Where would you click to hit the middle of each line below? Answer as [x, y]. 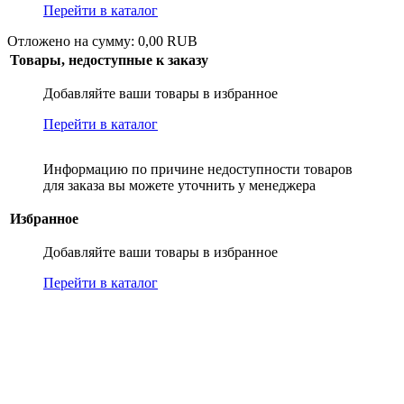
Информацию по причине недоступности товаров [198, 170]
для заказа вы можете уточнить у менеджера [179, 186]
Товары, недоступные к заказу [109, 60]
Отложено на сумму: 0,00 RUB [102, 41]
